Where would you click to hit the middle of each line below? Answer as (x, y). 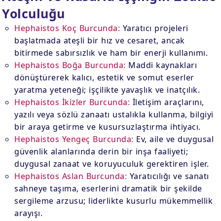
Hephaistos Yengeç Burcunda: (74, 139)
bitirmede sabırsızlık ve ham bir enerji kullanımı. (111, 53)
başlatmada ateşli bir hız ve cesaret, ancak (100, 40)
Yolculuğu (34, 13)
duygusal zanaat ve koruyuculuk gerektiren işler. (112, 164)
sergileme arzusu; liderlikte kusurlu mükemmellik (114, 201)
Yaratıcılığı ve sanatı (168, 176)
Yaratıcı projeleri (154, 28)
